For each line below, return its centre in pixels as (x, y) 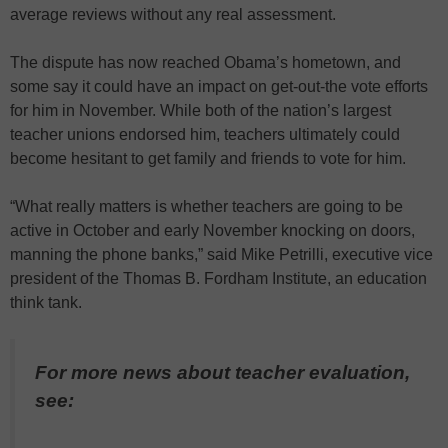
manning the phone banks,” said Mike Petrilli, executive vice (221, 254)
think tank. (46, 302)
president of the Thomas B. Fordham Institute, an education (218, 278)
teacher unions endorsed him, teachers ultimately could (205, 134)
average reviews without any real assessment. (173, 14)
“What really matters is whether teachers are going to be (206, 206)
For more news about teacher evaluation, (222, 372)
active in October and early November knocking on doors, (212, 230)
